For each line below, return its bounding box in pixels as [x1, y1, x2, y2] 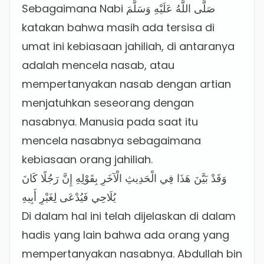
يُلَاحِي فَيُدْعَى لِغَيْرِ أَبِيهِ [22, 190, 116, 204]
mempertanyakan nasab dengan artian [22, 77, 231, 91]
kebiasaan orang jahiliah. [22, 152, 153, 167]
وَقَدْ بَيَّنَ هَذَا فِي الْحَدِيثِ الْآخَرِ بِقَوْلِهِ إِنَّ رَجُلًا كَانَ [22, 171, 227, 186]
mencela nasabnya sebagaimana [22, 133, 201, 148]
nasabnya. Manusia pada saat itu [22, 114, 198, 129]
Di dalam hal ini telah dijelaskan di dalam [22, 209, 236, 223]
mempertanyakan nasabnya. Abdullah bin [22, 246, 242, 261]
